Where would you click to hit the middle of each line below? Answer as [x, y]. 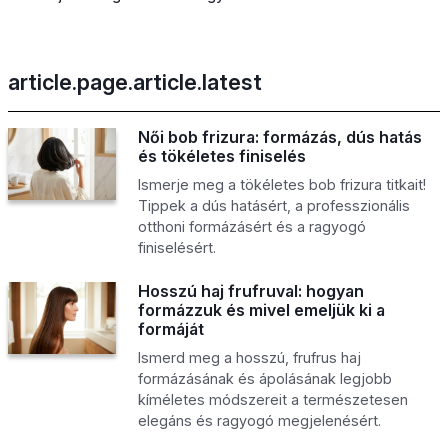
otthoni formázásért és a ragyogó [251, 226]
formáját [170, 328]
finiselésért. [176, 247]
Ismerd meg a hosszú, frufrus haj [249, 357]
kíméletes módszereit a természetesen [272, 399]
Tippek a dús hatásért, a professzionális [273, 205]
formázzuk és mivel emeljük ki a [261, 309]
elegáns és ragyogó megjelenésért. [259, 420]
